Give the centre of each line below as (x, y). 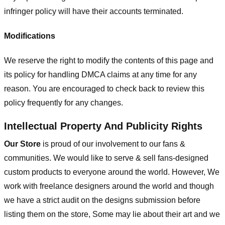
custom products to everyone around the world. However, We (112, 172)
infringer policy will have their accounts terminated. (94, 11)
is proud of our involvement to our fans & (114, 144)
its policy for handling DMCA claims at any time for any (100, 74)
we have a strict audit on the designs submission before (102, 200)
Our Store (22, 144)
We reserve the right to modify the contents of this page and (109, 60)
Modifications (30, 36)
